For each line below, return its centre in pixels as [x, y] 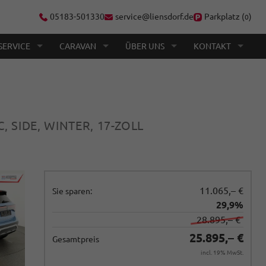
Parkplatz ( [224, 17]
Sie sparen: [72, 191]
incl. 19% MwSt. [222, 253]
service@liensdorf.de [154, 17]
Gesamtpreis [76, 239]
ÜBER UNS [145, 46]
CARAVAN [78, 46]
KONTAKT [212, 46]
